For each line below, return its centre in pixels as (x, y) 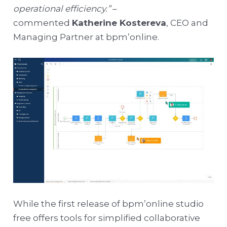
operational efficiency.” (62, 9)
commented (43, 23)
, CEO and (187, 23)
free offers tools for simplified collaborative (107, 218)
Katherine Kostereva (119, 23)
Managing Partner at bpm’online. (86, 37)
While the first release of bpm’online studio (109, 204)
